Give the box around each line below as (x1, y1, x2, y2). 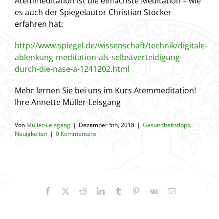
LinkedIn (104, 187, 132, 195)
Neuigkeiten (15, 130, 47, 138)
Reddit (86, 187, 107, 195)
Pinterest (139, 187, 166, 195)
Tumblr (121, 187, 144, 195)
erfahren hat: (15, 19, 63, 30)
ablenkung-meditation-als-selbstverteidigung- (15, 52, 182, 63)
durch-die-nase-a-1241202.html (15, 64, 130, 75)
